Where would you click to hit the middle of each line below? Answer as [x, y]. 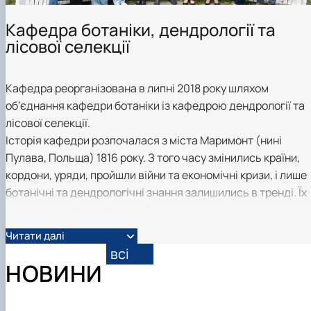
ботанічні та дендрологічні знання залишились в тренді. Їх [156, 193]
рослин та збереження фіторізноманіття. [111, 245]
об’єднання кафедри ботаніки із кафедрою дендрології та [155, 106]
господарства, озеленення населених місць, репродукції [154, 227]
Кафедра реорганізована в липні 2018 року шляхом [137, 89]
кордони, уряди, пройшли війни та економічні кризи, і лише [156, 175]
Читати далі [35, 236]
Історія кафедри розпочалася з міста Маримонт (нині [144, 141]
